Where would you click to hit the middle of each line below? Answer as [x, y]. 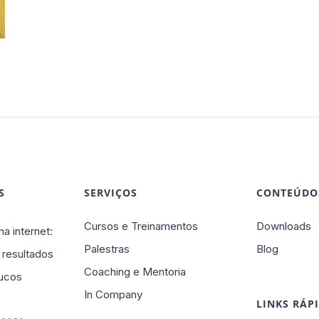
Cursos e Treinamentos [141, 226]
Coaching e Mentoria [135, 272]
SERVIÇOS [110, 193]
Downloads [284, 226]
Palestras [106, 249]
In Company [113, 294]
